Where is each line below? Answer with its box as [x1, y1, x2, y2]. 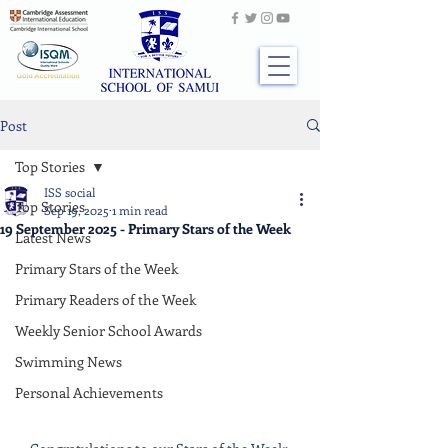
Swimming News [15, 352, 122, 371]
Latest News [15, 228, 91, 247]
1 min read [112, 202, 168, 218]
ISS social [44, 184, 95, 200]
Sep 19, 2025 [44, 202, 109, 218]
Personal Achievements [15, 383, 163, 402]
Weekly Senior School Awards [15, 321, 202, 340]
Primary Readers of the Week [15, 290, 196, 309]
